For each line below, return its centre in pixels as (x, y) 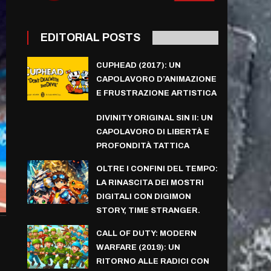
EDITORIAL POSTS (91, 37)
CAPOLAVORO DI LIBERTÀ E (152, 132)
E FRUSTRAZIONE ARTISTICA (156, 93)
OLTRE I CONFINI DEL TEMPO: (157, 168)
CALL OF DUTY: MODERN (146, 233)
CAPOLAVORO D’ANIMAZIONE (156, 79)
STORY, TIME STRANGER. (148, 210)
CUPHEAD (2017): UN (138, 65)
